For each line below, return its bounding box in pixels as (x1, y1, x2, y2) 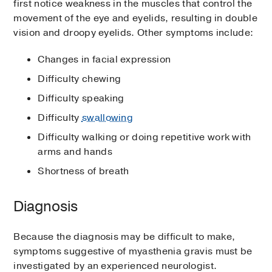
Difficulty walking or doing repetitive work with (38, 131, 251, 144)
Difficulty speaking (38, 92, 124, 106)
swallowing (81, 111, 134, 125)
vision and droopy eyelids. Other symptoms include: (13, 26, 254, 40)
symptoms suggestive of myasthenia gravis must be (13, 245, 253, 259)
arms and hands (38, 145, 112, 159)
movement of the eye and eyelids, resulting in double (13, 12, 258, 25)
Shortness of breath (38, 165, 129, 178)
